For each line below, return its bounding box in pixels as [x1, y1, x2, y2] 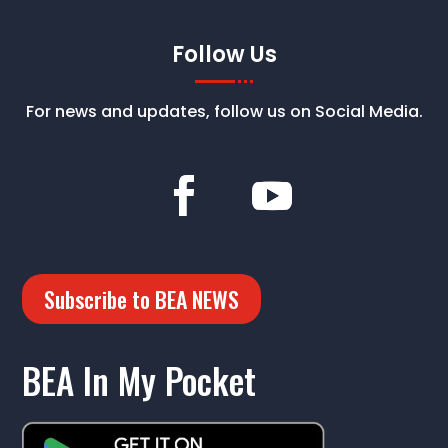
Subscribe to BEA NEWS [44, 282, 240, 315]
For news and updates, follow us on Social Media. [25, 100, 423, 124]
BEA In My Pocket [22, 354, 257, 407]
